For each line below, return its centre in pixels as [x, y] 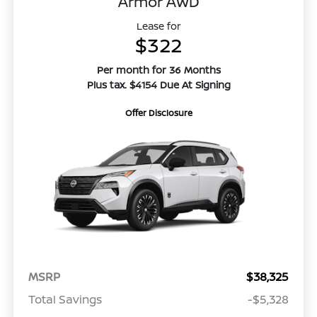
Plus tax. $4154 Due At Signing [158, 84]
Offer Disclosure [158, 113]
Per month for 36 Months [158, 69]
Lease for [158, 25]
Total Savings [65, 300]
